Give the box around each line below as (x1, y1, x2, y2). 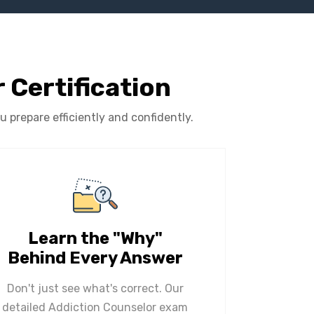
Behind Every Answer (7, 247, 183, 268)
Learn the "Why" (27, 228, 163, 248)
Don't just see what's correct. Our (6, 281, 184, 295)
